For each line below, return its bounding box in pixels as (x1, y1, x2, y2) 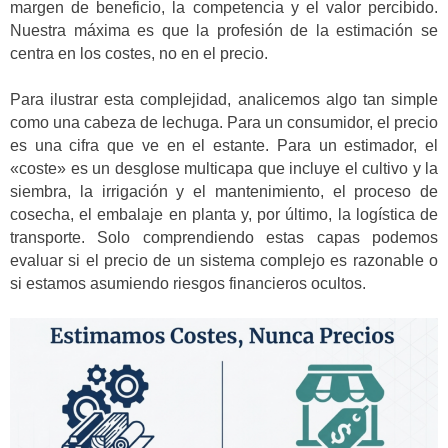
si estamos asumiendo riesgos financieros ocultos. (10, 274, 366, 292)
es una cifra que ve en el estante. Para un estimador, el (10, 136, 438, 154)
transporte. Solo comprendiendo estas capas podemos (10, 228, 438, 246)
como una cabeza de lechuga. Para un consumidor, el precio (10, 113, 438, 131)
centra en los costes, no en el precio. (10, 44, 268, 62)
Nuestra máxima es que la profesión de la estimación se (10, 21, 438, 39)
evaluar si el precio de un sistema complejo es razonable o (10, 251, 438, 269)
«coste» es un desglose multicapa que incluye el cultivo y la (10, 159, 438, 177)
